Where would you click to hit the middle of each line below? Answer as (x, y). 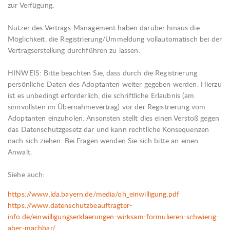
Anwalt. (20, 152)
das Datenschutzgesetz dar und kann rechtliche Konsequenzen (109, 129)
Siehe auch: (26, 174)
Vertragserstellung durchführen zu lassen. (74, 50)
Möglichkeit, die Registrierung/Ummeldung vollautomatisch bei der (115, 39)
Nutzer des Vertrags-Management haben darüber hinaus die (104, 27)
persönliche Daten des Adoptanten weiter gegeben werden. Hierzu (115, 84)
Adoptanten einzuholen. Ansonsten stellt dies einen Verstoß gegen (113, 118)
